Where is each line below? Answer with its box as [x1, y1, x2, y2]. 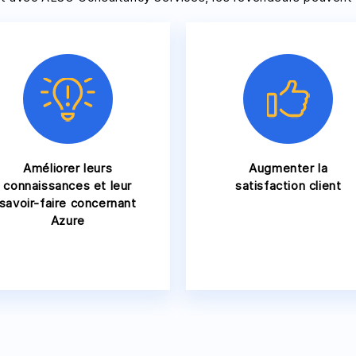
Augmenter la [249, 161, 328, 176]
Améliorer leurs [23, 161, 113, 176]
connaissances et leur [3, 178, 133, 193]
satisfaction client [235, 178, 342, 193]
